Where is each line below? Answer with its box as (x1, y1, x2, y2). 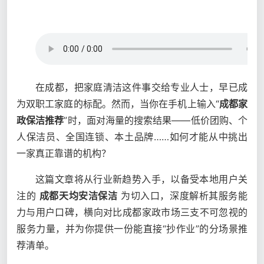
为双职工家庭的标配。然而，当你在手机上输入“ (16, 98, 219, 110)
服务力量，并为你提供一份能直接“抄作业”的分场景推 (16, 223, 247, 235)
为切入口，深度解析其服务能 (117, 190, 248, 202)
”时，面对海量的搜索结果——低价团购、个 (64, 114, 248, 126)
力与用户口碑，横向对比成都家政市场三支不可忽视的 (16, 206, 247, 218)
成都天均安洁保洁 (39, 190, 118, 202)
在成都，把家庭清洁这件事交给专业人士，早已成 (35, 81, 247, 93)
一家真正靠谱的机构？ (16, 147, 111, 159)
